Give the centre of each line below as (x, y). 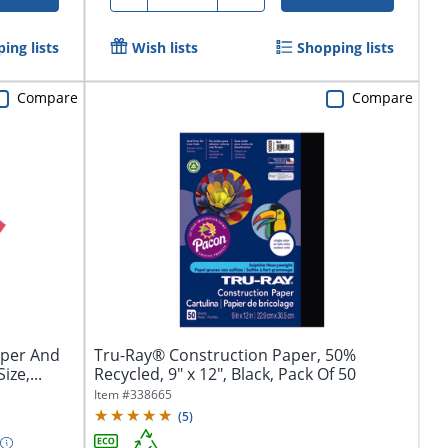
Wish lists (164, 48)
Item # (111, 395)
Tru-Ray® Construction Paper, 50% (224, 355)
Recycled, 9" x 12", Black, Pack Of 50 (224, 374)
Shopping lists (345, 48)
